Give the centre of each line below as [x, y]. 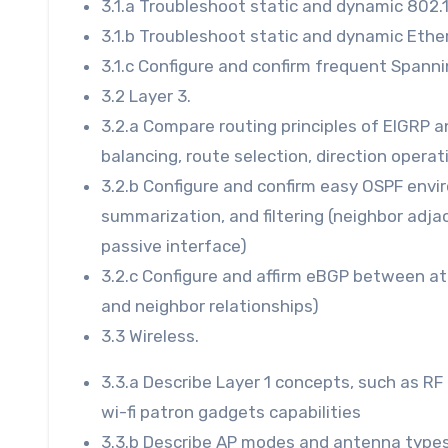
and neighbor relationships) [210, 305]
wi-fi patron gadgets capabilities [231, 411]
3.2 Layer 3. [146, 95]
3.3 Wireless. [150, 335]
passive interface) [174, 245]
